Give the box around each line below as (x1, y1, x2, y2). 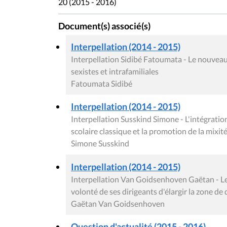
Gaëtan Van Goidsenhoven (71, 198, 165, 208)
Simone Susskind (71, 138, 129, 148)
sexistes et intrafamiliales (71, 66, 159, 76)
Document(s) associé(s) (58, 21, 150, 32)
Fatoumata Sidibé (71, 78, 132, 88)
